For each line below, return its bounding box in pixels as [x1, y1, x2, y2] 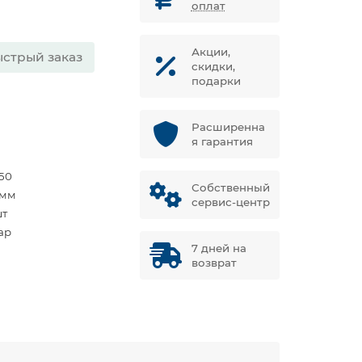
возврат [191, 256, 237, 269]
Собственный [191, 181, 270, 194]
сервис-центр [191, 196, 270, 208]
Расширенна [191, 120, 265, 133]
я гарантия [191, 135, 253, 148]
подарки [191, 74, 241, 87]
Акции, [191, 45, 230, 58]
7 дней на [191, 242, 246, 255]
